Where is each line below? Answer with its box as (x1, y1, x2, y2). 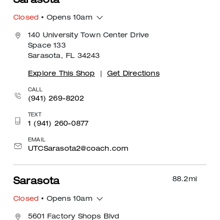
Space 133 (28, 42, 66, 50)
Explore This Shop (28, 70, 95, 78)
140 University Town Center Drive (28, 32, 149, 39)
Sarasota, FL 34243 (28, 53, 100, 60)
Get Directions (107, 70, 160, 78)
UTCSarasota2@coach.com (28, 145, 129, 153)
